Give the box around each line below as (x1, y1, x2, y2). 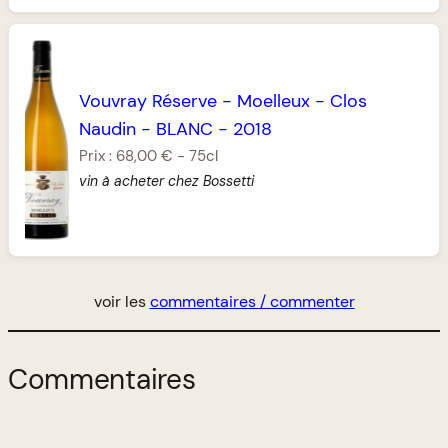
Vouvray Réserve (79, 90, 218, 113)
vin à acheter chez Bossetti (79, 172, 255, 191)
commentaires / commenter (149, 291, 355, 313)
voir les (93, 291, 150, 313)
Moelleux (237, 90, 311, 113)
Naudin (79, 118, 137, 141)
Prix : (79, 146, 117, 167)
